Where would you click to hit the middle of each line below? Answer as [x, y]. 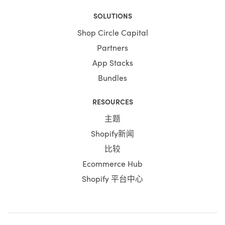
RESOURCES [113, 101]
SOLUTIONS [113, 15]
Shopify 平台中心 [113, 178]
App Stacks [113, 62]
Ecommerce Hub [113, 163]
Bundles [113, 77]
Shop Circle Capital [113, 32]
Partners [113, 47]
